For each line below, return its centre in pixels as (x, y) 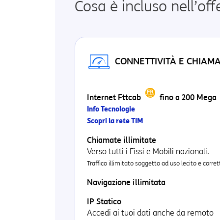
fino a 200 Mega (187, 97)
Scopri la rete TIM (115, 121)
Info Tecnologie (111, 109)
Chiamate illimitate (122, 140)
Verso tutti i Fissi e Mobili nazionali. (148, 151)
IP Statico (104, 202)
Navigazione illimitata (126, 182)
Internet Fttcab (115, 97)
